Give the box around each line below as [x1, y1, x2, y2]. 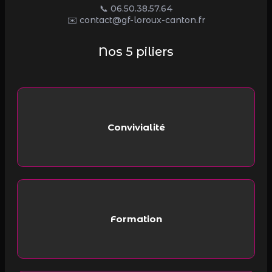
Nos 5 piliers [98, 44, 174, 59]
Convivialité [107, 121, 165, 133]
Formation [110, 212, 162, 225]
